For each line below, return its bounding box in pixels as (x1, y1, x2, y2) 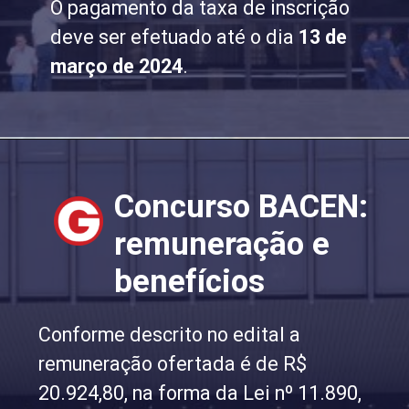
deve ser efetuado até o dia (50, 25, 299, 48)
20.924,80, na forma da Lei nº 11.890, (38, 381, 362, 404)
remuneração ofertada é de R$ (38, 351, 308, 375)
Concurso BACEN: (114, 188, 369, 225)
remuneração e (114, 225, 330, 263)
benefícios (114, 263, 266, 300)
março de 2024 (50, 54, 184, 78)
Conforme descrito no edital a (38, 322, 301, 346)
